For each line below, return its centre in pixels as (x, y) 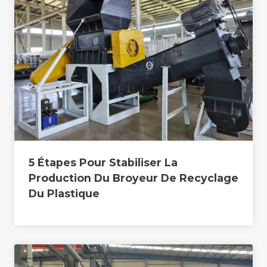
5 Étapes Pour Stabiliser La (103, 162)
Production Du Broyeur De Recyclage (133, 178)
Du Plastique (64, 193)
